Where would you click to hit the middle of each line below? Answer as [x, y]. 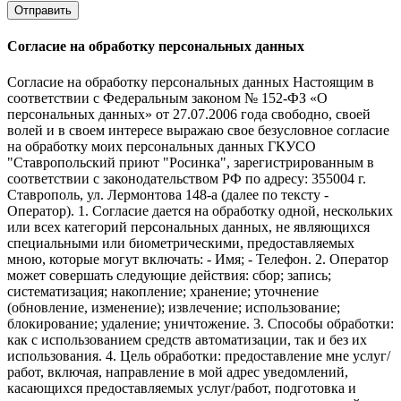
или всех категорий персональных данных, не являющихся [188, 226]
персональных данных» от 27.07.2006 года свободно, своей [189, 114]
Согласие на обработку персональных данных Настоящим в [191, 81]
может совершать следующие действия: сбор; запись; [169, 275]
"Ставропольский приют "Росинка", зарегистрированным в [191, 162]
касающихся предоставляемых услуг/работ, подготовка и [182, 388]
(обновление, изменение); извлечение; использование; [174, 307]
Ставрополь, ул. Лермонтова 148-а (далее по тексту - [168, 194]
